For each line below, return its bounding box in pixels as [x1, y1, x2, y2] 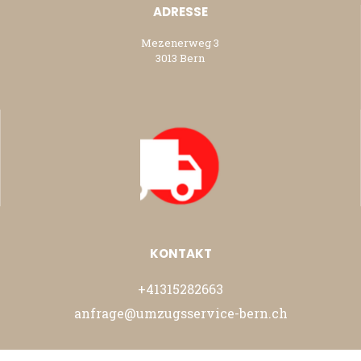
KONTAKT [149, 245, 212, 263]
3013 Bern [156, 51, 205, 66]
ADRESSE [152, 3, 208, 21]
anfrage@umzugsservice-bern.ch [73, 305, 288, 322]
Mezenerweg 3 [141, 35, 219, 51]
